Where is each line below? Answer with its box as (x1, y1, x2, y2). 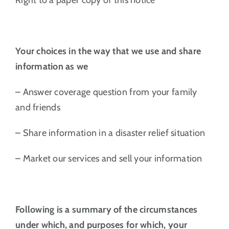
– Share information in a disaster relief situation (15, 127, 205, 139)
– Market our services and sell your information (15, 152, 202, 164)
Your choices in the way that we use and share (15, 45, 201, 57)
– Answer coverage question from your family (15, 86, 197, 98)
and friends (15, 101, 60, 113)
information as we (15, 60, 88, 72)
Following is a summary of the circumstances (15, 203, 198, 215)
